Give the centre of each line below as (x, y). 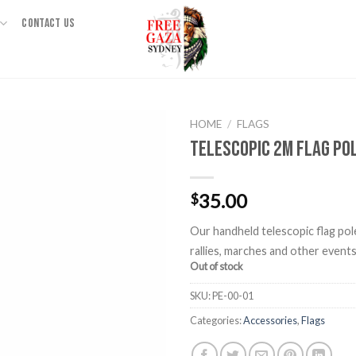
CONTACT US (48, 23)
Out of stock (217, 266)
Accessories (270, 320)
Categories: (217, 320)
